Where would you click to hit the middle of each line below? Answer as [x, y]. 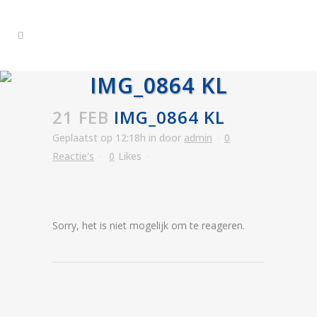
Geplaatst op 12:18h [99, 138]
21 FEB [81, 117]
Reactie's [73, 156]
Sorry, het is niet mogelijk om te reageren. [149, 225]
